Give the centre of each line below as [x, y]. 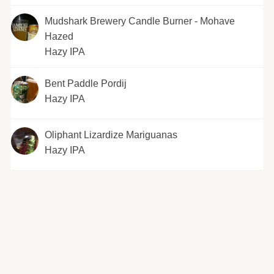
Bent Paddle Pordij [85, 84]
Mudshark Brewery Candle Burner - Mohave [139, 21]
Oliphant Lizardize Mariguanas [111, 135]
